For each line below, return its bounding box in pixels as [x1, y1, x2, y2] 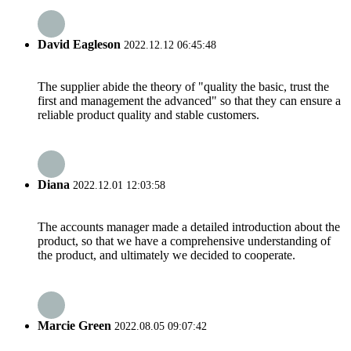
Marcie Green [38, 318, 111, 332]
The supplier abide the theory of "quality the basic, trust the [38, 79, 329, 93]
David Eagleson [38, 37, 121, 51]
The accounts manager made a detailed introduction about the [38, 220, 340, 234]
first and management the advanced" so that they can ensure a [38, 93, 341, 107]
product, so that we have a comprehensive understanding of [38, 234, 331, 248]
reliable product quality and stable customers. [38, 107, 259, 121]
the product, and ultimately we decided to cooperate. [38, 248, 295, 262]
